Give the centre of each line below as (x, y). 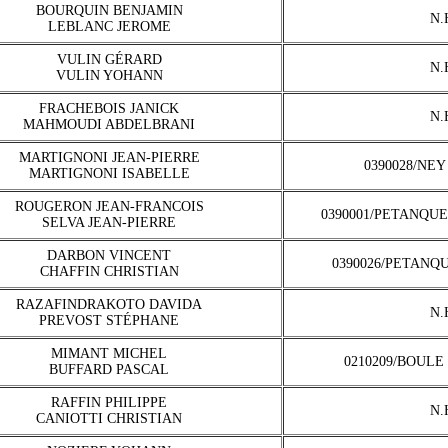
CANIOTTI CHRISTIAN (109, 418)
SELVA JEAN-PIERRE (109, 222)
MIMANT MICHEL (109, 353)
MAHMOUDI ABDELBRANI (109, 124)
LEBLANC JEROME (109, 26)
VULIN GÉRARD (109, 59)
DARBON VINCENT (109, 255)
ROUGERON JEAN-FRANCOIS (109, 206)
